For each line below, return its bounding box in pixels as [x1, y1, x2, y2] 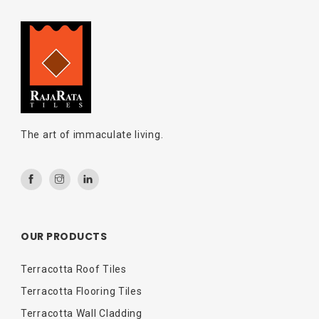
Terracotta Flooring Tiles [21, 285, 142, 297]
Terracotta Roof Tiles [21, 263, 127, 275]
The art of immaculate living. [21, 128, 164, 140]
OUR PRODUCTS [21, 229, 107, 244]
